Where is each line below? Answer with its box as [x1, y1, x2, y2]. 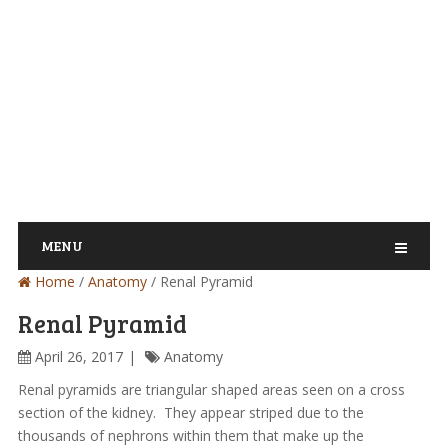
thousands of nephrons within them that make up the [17, 426, 364, 445]
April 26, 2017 [34, 347, 123, 366]
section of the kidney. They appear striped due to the [17, 403, 364, 422]
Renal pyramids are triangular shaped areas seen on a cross [17, 380, 405, 399]
